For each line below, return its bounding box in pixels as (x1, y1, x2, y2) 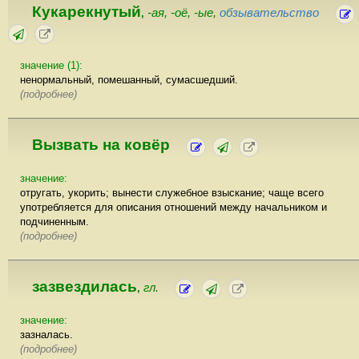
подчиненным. (20, 215, 89, 228)
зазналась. (20, 328, 73, 341)
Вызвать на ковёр (32, 135, 170, 153)
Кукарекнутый (32, 2, 141, 20)
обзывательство (220, 6, 319, 19)
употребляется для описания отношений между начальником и (20, 200, 327, 213)
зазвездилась (32, 277, 137, 295)
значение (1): (20, 58, 83, 71)
